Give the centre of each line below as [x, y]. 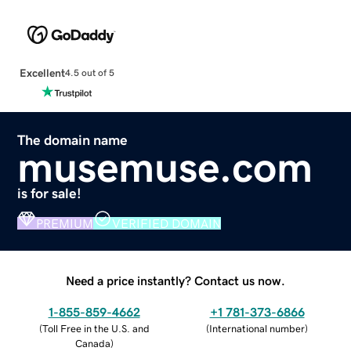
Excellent [42, 72]
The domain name [73, 140]
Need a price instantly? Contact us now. [175, 280]
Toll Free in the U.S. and [96, 328]
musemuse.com [165, 166]
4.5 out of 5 [89, 73]
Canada [92, 343]
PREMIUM [65, 223]
